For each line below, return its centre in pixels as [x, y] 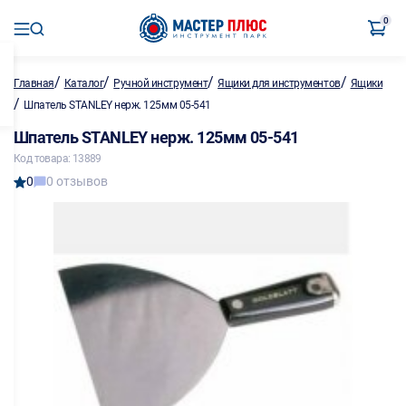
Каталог [84, 83]
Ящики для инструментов [279, 83]
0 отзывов [77, 181]
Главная [34, 83]
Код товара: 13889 [58, 159]
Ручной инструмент [161, 83]
